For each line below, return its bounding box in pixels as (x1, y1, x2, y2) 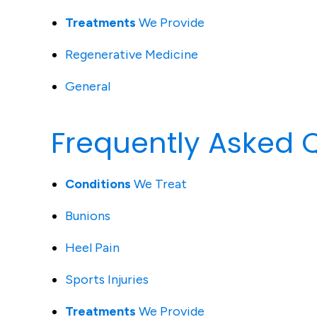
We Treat (131, 176, 187, 192)
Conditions (65, 176, 131, 192)
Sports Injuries (65, 272, 149, 287)
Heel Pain (65, 240, 120, 255)
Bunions (65, 208, 110, 224)
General (65, 79, 110, 94)
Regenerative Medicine (65, 47, 198, 62)
